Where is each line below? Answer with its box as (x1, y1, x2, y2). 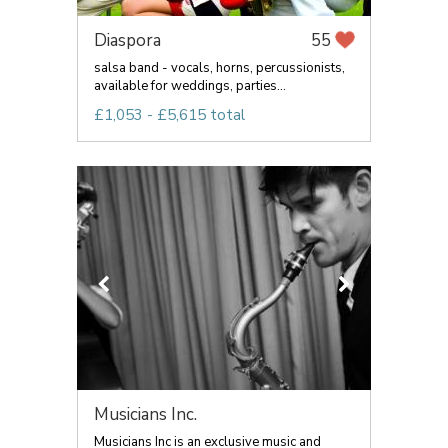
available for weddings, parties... (94, 77, 286, 95)
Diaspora (94, 29, 161, 52)
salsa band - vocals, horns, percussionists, (94, 59, 345, 77)
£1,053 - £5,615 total (94, 105, 245, 125)
